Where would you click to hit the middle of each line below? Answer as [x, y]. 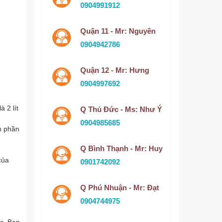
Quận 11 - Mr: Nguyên [118, 31]
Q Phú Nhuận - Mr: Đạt [119, 188]
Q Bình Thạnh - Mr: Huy [121, 148]
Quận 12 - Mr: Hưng [114, 70]
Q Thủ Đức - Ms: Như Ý [121, 109]
